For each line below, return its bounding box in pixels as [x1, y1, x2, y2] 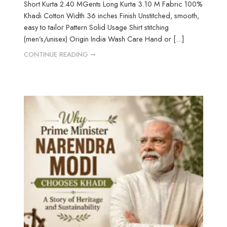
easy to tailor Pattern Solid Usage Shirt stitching [24, 21, 169, 32]
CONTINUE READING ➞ [24, 49, 96, 59]
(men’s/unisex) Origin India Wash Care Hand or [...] [24, 33, 184, 44]
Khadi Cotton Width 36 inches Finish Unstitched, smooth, [24, 10, 200, 21]
